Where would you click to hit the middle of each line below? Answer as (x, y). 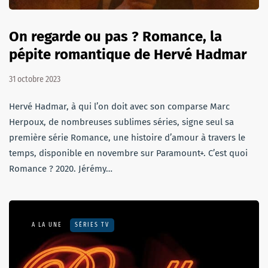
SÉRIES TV (92, 225)
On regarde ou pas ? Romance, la (115, 36)
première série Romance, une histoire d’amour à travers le (127, 137)
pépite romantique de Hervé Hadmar (128, 54)
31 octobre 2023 (35, 79)
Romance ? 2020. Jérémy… (61, 168)
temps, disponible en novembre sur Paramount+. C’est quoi (128, 153)
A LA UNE (47, 225)
